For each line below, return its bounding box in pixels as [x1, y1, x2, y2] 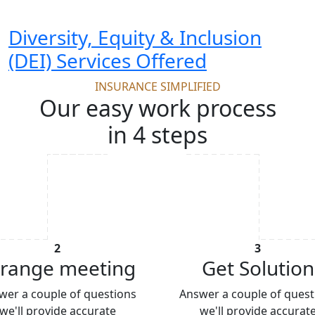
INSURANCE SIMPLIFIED [94, 79, 221, 95]
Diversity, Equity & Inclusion [8, 24, 262, 51]
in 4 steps [108, 120, 207, 150]
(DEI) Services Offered [8, 47, 207, 75]
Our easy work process [39, 93, 276, 124]
